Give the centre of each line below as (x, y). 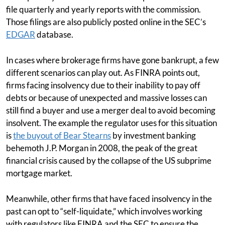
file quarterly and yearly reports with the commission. (103, 9)
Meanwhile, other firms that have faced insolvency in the (109, 199)
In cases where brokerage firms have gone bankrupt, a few (113, 60)
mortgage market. (39, 173)
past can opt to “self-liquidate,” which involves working (104, 211)
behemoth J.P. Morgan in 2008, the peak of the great (102, 148)
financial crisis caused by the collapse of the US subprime (109, 160)
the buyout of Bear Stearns (62, 135)
